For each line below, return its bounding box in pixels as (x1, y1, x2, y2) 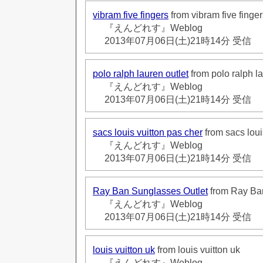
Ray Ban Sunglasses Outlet (93, 186, 208, 196)
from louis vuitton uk (155, 244, 240, 255)
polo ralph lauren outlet (93, 68, 188, 79)
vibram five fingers (93, 9, 168, 20)
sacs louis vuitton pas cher (93, 127, 203, 137)
